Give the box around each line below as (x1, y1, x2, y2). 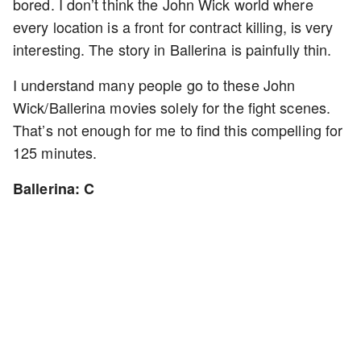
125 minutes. (13, 142, 98, 163)
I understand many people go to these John (13, 74, 296, 95)
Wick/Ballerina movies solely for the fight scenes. (13, 97, 331, 118)
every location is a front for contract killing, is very (13, 16, 334, 37)
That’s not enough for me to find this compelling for (13, 119, 343, 140)
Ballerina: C (13, 178, 95, 199)
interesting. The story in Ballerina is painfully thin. (13, 39, 332, 60)
